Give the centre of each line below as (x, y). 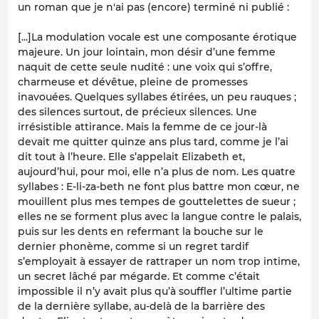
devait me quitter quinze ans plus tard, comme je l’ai (153, 142)
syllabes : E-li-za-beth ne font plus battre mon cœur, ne (159, 187)
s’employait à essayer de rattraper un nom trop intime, (159, 262)
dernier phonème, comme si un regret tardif (133, 247)
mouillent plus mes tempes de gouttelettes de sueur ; (157, 202)
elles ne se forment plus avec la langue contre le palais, (159, 217)
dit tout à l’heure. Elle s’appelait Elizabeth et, (131, 157)
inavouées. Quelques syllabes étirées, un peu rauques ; (157, 97)
